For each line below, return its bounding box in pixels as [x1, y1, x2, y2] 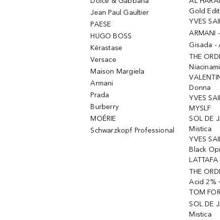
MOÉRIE [90, 114, 116, 123]
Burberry [90, 103, 119, 111]
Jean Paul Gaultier [90, 8, 149, 17]
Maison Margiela [90, 67, 145, 76]
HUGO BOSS [90, 32, 132, 40]
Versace [90, 55, 116, 64]
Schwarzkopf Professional [90, 126, 175, 135]
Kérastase [90, 44, 123, 52]
